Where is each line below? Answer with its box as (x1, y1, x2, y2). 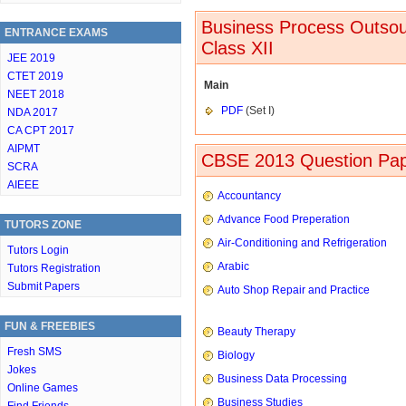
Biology (217, 349, 255, 362)
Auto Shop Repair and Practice (217, 284, 370, 297)
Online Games (7, 382, 78, 394)
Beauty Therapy (217, 325, 295, 339)
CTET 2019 (7, 70, 63, 82)
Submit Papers (7, 280, 80, 293)
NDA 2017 (7, 106, 58, 119)
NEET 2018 (7, 88, 64, 101)
